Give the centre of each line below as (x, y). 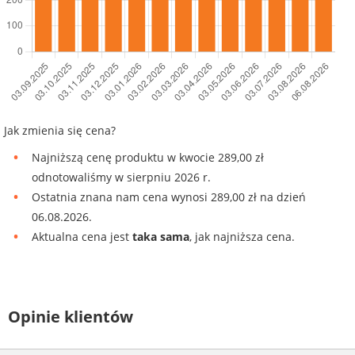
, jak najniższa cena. (242, 236)
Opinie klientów (71, 316)
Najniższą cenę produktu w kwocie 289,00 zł (148, 157)
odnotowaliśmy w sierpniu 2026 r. (121, 177)
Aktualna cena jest (82, 236)
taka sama (161, 236)
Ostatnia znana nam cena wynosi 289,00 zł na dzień (169, 197)
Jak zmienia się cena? (60, 130)
